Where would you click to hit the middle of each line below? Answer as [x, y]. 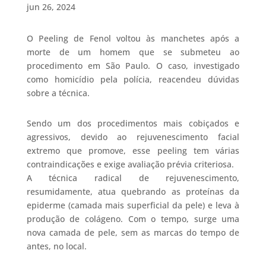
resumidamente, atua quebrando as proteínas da [133, 192]
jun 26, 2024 [51, 7]
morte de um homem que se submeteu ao [133, 52]
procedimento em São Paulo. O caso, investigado [133, 66]
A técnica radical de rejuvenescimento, [133, 178]
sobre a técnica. [58, 93]
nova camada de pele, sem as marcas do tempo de [133, 233]
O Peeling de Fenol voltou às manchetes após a [133, 39]
